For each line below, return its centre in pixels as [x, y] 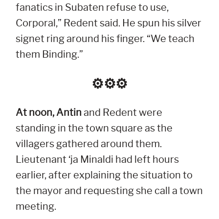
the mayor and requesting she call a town [109, 191]
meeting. [36, 207]
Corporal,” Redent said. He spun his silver [109, 23]
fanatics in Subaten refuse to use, [92, 8]
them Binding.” [49, 55]
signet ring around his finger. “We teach [105, 39]
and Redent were [122, 113]
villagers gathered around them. [89, 144]
